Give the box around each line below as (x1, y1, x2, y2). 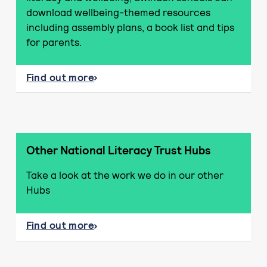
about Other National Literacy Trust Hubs (25, 225, 230, 239)
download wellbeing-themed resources (26, 5, 210, 19)
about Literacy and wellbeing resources (25, 77, 222, 91)
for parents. (26, 35, 82, 49)
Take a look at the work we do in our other (26, 169, 223, 182)
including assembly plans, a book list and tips (26, 20, 234, 34)
